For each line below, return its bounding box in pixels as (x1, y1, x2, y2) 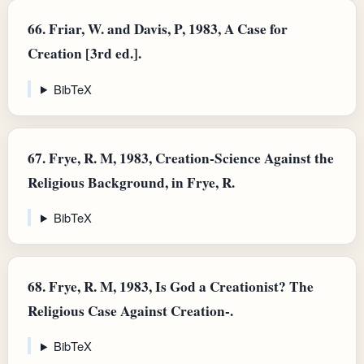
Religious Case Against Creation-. (28, 300, 233, 321)
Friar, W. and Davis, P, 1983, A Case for (45, 19, 288, 40)
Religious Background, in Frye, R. (28, 171, 235, 193)
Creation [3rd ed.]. (28, 43, 141, 64)
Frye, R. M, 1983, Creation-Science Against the (45, 147, 334, 168)
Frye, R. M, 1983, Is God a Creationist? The (45, 275, 314, 297)
